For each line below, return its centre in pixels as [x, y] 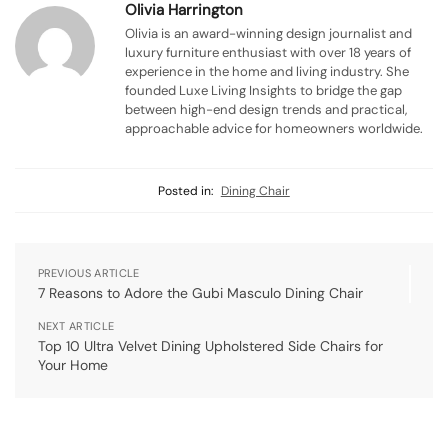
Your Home [72, 365]
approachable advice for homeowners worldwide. [274, 129]
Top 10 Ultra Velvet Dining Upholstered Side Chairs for [210, 346]
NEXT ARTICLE [76, 326]
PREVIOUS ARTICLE [88, 273]
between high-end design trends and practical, [266, 110]
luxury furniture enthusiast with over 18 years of [268, 53]
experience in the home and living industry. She [267, 72]
